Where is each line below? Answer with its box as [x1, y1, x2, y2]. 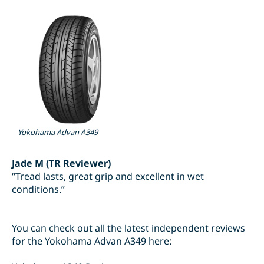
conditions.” [12, 183, 65, 196]
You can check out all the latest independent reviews [12, 222, 245, 235]
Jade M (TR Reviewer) [12, 157, 111, 170]
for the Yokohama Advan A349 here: [12, 235, 171, 248]
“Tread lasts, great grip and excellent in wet [12, 170, 204, 183]
